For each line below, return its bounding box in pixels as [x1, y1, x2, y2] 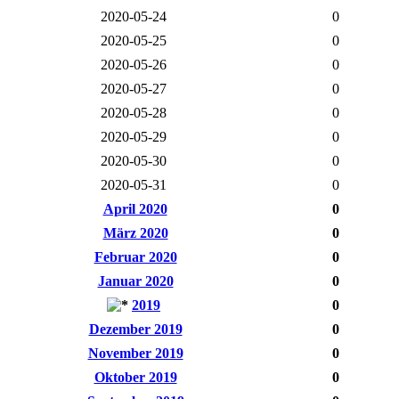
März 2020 [102, 224, 168, 240]
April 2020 [102, 200, 167, 216]
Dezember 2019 [88, 321, 183, 337]
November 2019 [87, 345, 183, 361]
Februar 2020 [94, 248, 177, 265]
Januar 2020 [97, 273, 174, 289]
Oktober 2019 [94, 369, 177, 385]
